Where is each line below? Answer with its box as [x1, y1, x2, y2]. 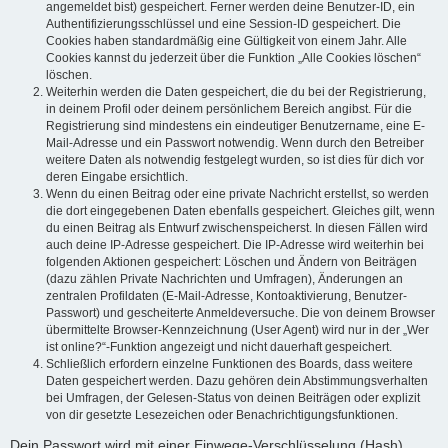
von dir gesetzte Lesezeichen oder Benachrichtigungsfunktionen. [46, 408, 398, 423]
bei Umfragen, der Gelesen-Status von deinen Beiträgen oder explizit [46, 391, 420, 406]
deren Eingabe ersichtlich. [46, 170, 188, 185]
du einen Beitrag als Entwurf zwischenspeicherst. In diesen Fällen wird [46, 221, 428, 236]
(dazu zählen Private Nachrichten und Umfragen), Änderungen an [46, 272, 403, 287]
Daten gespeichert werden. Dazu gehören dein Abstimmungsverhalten [46, 374, 428, 389]
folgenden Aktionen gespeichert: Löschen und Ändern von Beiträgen [46, 255, 417, 270]
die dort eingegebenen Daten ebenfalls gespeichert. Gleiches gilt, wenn [46, 204, 435, 219]
